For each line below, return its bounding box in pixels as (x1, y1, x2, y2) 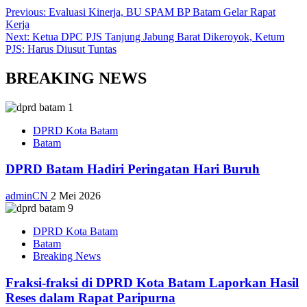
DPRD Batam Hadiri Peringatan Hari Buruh (5, 162, 260, 177)
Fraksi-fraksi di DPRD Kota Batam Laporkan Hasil (5, 275, 299, 290)
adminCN (5, 190, 51, 202)
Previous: (5, 5, 49, 18)
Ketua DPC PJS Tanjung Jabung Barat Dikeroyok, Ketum (32, 30, 284, 42)
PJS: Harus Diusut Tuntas (5, 42, 116, 55)
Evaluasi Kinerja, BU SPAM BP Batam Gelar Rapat (49, 5, 275, 18)
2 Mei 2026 (51, 190, 101, 202)
